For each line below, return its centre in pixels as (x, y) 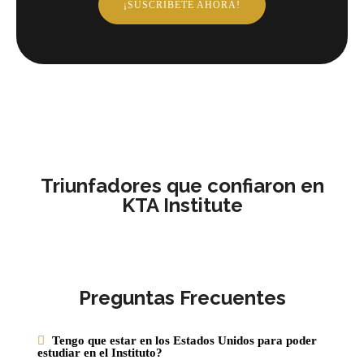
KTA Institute (182, 205)
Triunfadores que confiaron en (182, 185)
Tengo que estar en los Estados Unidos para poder (184, 340)
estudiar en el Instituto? (100, 352)
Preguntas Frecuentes (182, 297)
